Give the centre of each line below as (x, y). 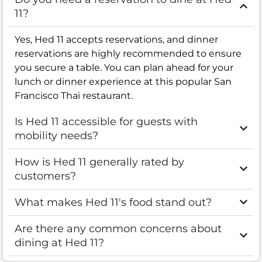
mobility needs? (56, 135)
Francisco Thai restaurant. (74, 95)
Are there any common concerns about (118, 228)
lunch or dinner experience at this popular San (123, 81)
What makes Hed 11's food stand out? (113, 202)
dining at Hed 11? (59, 242)
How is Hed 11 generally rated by (99, 162)
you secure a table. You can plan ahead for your (124, 67)
